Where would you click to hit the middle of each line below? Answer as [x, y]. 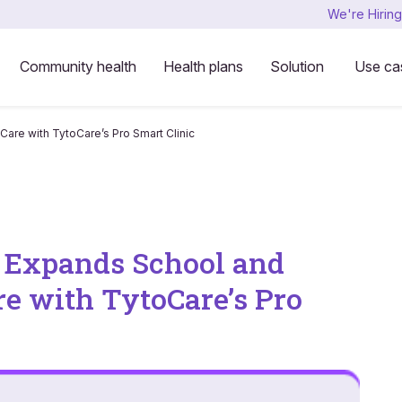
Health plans [203, 66]
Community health [78, 66]
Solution [297, 66]
